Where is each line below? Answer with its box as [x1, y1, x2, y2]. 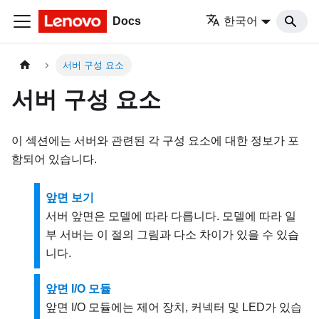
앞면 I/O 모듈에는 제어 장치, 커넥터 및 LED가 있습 [46, 301, 302, 314]
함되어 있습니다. [11, 153, 97, 166]
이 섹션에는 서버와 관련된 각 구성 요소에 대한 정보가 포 [11, 135, 299, 147]
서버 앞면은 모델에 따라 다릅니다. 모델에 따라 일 [46, 210, 296, 223]
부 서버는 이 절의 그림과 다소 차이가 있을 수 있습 [46, 229, 299, 241]
